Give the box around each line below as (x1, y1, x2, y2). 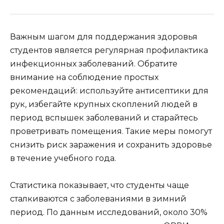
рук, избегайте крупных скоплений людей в (10, 99, 197, 109)
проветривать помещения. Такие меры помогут (10, 126, 212, 136)
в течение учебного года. (10, 153, 116, 163)
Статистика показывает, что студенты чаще (10, 180, 189, 190)
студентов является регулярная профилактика (10, 45, 208, 55)
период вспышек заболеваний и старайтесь (10, 112, 198, 122)
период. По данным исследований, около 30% (10, 207, 207, 217)
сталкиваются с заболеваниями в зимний (10, 193, 186, 203)
